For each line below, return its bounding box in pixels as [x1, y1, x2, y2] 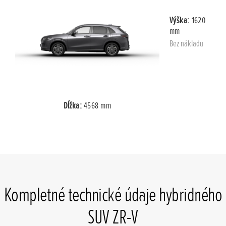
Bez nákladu [169, 38, 203, 49]
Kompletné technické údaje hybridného [4, 183, 222, 208]
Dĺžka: [63, 100, 84, 111]
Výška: [169, 14, 192, 26]
